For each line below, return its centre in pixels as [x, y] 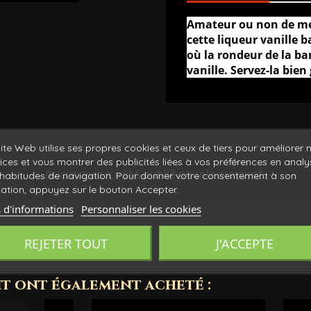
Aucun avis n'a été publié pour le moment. [155, 175]
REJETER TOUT [66, 243]
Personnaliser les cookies [141, 209]
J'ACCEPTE [245, 243]
